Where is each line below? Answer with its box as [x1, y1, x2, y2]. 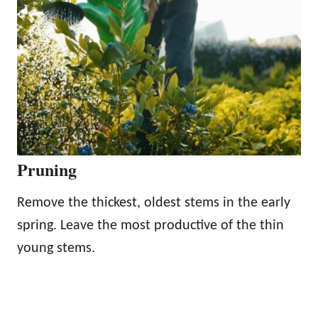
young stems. [17, 241, 95, 256]
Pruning [17, 156, 77, 182]
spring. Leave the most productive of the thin [17, 218, 284, 233]
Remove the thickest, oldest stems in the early [17, 195, 290, 210]
